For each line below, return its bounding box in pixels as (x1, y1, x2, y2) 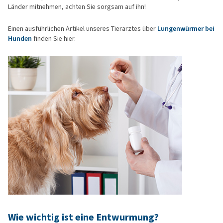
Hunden (8, 34, 32, 44)
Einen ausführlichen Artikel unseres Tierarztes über (8, 24, 157, 34)
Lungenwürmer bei (157, 24, 215, 34)
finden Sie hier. (32, 34, 76, 44)
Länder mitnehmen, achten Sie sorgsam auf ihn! (8, 2, 146, 12)
